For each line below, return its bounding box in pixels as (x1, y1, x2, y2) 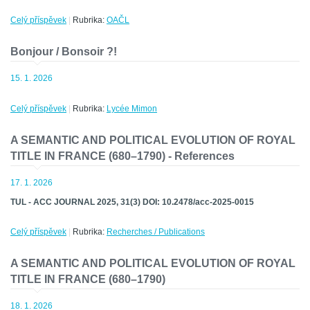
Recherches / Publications (107, 227, 205, 237)
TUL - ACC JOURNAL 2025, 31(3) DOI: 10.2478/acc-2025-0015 (10, 197, 254, 208)
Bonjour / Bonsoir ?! (10, 46, 117, 58)
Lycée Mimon (107, 104, 157, 114)
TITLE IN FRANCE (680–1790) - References (10, 150, 235, 163)
